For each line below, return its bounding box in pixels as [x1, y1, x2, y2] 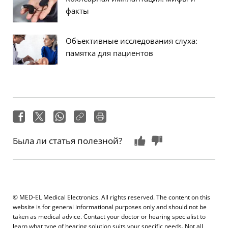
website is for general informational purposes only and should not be [13, 203, 207, 211]
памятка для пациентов [66, 48, 153, 59]
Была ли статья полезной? [13, 135, 122, 147]
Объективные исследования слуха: [66, 36, 197, 46]
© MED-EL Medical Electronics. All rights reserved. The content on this [13, 193, 210, 202]
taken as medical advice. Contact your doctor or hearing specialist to [13, 212, 206, 221]
